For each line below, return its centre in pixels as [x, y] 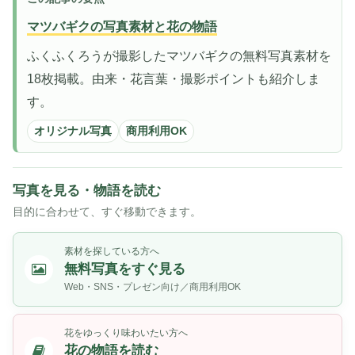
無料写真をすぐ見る [125, 269]
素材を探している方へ [112, 251]
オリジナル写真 [73, 131]
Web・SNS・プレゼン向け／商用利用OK [153, 286]
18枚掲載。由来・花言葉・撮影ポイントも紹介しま [174, 78]
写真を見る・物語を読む [87, 190]
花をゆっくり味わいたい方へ [126, 332]
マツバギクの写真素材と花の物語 [122, 26]
